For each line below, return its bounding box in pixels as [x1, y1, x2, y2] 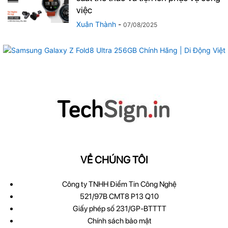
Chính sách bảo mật [87, 216, 152, 225]
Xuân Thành [76, 20, 116, 28]
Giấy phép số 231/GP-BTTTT [72, 204, 166, 213]
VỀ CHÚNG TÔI [80, 154, 148, 166]
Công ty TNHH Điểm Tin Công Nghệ [62, 180, 177, 189]
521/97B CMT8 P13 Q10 [80, 192, 159, 201]
